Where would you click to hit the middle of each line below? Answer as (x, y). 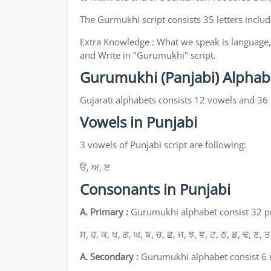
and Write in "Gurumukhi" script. (148, 55)
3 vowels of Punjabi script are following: (163, 145)
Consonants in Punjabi (155, 189)
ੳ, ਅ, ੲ (95, 167)
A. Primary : (104, 212)
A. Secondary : (109, 257)
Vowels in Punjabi (139, 122)
